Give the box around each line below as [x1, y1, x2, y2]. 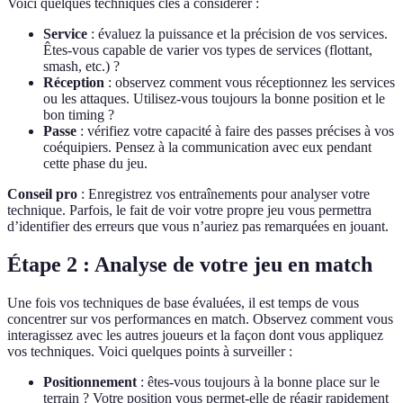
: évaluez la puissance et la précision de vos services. [87, 26, 388, 42]
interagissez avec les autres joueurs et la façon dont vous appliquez [7, 327, 383, 344]
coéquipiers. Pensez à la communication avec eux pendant [43, 139, 372, 156]
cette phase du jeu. [43, 156, 148, 172]
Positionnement [43, 374, 137, 390]
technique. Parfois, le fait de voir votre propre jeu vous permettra [7, 202, 372, 219]
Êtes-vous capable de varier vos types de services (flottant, [43, 42, 372, 58]
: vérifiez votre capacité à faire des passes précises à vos [76, 123, 394, 139]
